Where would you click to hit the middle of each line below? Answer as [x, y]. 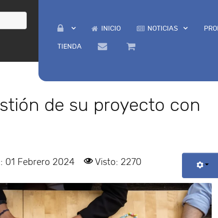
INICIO [111, 28]
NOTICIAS [163, 28]
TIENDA [69, 46]
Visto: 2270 [118, 162]
